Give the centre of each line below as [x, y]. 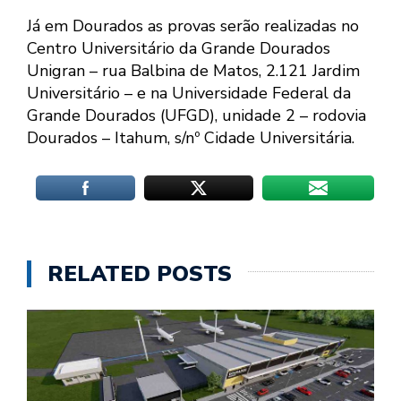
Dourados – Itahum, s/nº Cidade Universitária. [191, 138]
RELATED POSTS [140, 274]
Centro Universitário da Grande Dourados [179, 49]
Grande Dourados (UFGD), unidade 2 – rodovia [196, 116]
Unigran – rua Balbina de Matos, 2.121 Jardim [193, 71]
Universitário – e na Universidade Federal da [189, 94]
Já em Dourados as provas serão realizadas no [193, 26]
